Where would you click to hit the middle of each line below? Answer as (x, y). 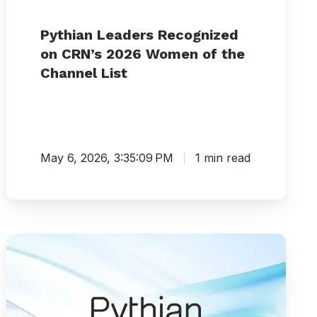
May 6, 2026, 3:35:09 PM (107, 158)
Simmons (33, 276)
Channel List (84, 73)
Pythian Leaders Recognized (140, 35)
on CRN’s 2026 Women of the (143, 54)
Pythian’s (33, 242)
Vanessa (31, 259)
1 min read (223, 158)
